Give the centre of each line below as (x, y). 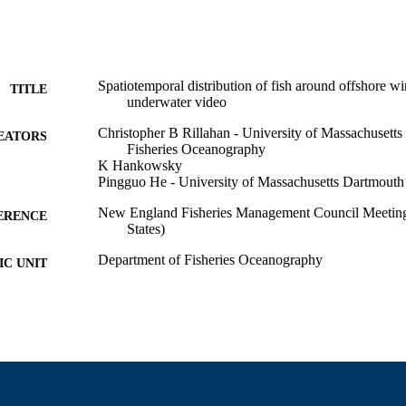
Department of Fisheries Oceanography (210, 259)
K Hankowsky (140, 165)
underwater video (177, 101)
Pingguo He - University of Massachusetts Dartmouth (251, 181)
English (120, 295)
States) (146, 228)
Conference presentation (167, 332)
